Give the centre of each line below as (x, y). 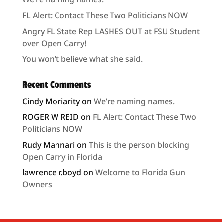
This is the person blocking (139, 145)
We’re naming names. (134, 101)
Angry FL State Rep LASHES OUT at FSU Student (111, 31)
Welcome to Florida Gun (140, 173)
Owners (37, 185)
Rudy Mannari (48, 145)
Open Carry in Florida (62, 157)
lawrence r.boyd (52, 173)
